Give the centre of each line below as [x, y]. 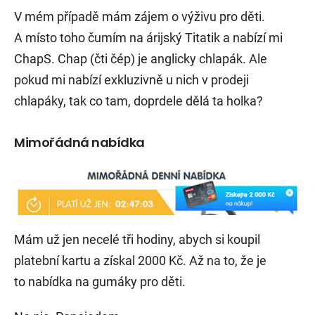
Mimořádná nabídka [79, 142]
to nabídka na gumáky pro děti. [100, 281]
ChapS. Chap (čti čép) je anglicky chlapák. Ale [141, 58]
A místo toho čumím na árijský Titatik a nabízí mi [148, 37]
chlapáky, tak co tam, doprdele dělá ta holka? [139, 101]
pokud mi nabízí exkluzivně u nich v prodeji [131, 79]
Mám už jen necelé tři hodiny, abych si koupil [137, 239]
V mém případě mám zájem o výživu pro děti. [140, 16]
